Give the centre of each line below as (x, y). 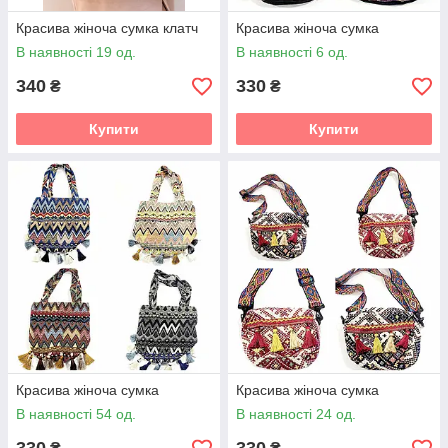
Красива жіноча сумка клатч (107, 28)
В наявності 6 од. (292, 52)
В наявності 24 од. (296, 414)
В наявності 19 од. (76, 52)
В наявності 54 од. (76, 414)
